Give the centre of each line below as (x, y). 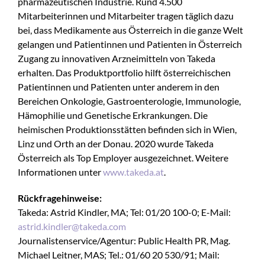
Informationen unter (60, 172)
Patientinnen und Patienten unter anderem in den (119, 87)
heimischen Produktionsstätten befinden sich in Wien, (127, 129)
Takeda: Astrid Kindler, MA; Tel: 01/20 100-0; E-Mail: (124, 212)
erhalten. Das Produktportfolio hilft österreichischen (124, 72)
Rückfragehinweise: (60, 198)
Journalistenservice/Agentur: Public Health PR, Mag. (124, 240)
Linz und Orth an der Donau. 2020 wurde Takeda (116, 143)
